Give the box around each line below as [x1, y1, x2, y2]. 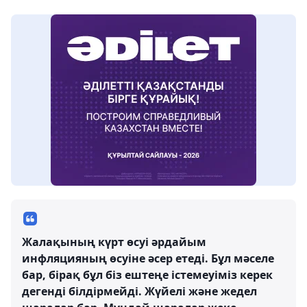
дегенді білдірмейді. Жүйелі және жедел [22, 283, 257, 299]
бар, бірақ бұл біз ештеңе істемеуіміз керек [22, 267, 273, 282]
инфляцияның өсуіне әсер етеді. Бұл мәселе [22, 250, 274, 266]
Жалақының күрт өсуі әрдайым [22, 234, 206, 249]
